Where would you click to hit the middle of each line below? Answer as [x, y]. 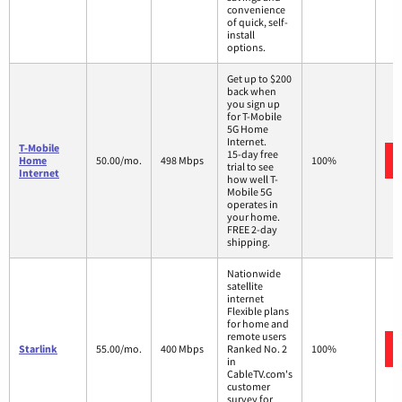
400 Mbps [182, 349]
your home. [253, 217]
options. [246, 48]
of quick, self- [258, 22]
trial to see [250, 167]
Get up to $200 [259, 79]
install [241, 35]
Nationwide [254, 274]
